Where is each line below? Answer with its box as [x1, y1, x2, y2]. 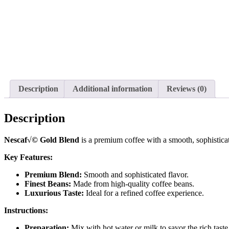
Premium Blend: [25, 170, 82, 179]
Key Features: [4, 152, 53, 162]
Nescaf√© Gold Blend [4, 135, 79, 144]
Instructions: [4, 205, 48, 215]
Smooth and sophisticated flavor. [82, 170, 189, 179]
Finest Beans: [25, 179, 71, 188]
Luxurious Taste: [25, 188, 84, 197]
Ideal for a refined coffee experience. [84, 188, 204, 197]
